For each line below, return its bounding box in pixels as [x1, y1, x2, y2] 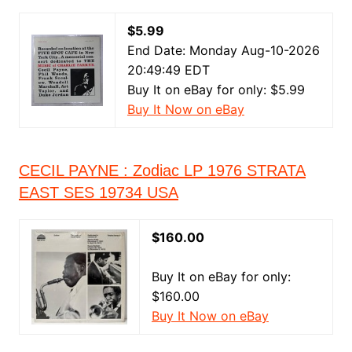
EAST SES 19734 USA [18, 184, 178, 201]
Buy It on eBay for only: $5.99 [126, 82, 305, 97]
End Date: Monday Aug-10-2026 [126, 42, 320, 58]
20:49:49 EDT [126, 62, 210, 78]
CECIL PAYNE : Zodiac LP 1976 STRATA [18, 162, 306, 179]
